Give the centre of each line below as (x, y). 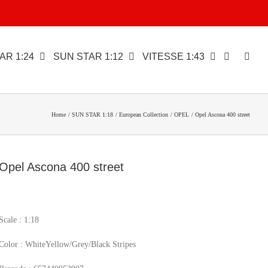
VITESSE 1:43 (173, 57)
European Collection (144, 114)
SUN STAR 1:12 (88, 57)
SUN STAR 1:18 (92, 114)
